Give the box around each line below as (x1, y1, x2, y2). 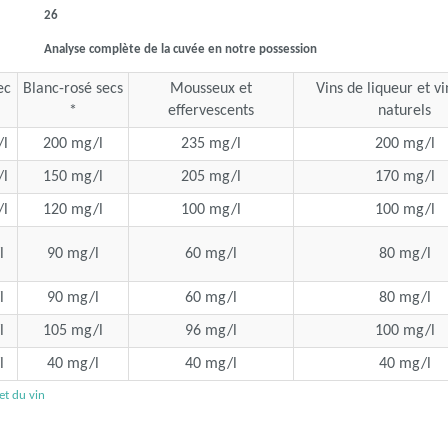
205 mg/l (181, 169, 241, 185)
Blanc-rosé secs (23, 81, 123, 97)
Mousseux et (170, 81, 252, 97)
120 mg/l (43, 202, 103, 218)
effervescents (168, 103, 254, 119)
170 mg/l (374, 169, 435, 185)
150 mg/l (43, 169, 103, 185)
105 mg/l (43, 323, 103, 339)
